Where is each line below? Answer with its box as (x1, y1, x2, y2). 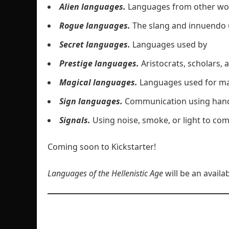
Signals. (59, 114, 90, 126)
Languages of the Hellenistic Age (48, 168, 165, 179)
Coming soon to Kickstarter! (48, 141, 156, 152)
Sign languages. (59, 96, 123, 107)
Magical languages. (59, 77, 138, 88)
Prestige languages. (59, 58, 141, 69)
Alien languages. (59, 1, 128, 12)
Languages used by (130, 39, 207, 50)
